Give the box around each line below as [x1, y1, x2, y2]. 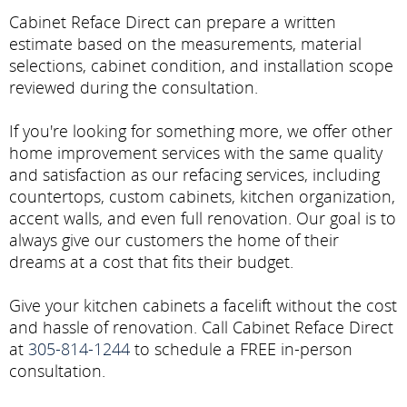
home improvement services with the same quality [9, 141, 382, 164]
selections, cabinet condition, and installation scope [9, 54, 393, 76]
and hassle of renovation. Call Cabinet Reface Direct [9, 315, 393, 338]
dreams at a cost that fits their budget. [9, 250, 293, 273]
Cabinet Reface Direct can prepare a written [9, 10, 336, 33]
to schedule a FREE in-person [130, 337, 352, 360]
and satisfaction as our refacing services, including [9, 163, 380, 185]
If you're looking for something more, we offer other [9, 119, 392, 142]
